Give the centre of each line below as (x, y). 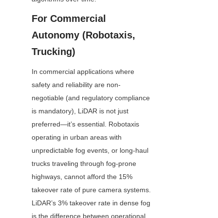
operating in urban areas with (77, 137)
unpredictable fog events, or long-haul (90, 151)
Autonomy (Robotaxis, (83, 35)
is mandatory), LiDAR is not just (80, 111)
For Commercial (69, 19)
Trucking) (54, 52)
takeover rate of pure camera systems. (91, 190)
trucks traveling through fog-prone (84, 164)
